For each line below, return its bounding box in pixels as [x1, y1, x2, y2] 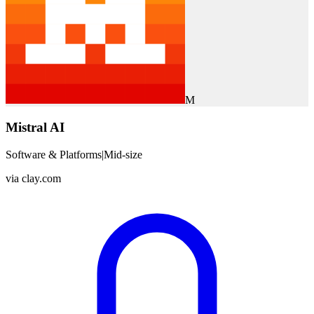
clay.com [22, 172, 61, 184]
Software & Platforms [6, 148, 102, 161]
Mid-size [104, 148, 142, 161]
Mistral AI [6, 120, 64, 135]
